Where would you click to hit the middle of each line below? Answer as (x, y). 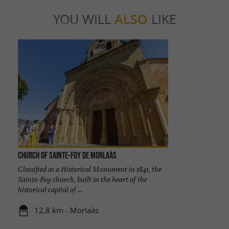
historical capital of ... (50, 189)
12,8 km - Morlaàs (67, 210)
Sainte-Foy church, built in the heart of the (82, 179)
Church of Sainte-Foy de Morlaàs (67, 155)
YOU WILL (84, 19)
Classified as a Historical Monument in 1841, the (89, 169)
